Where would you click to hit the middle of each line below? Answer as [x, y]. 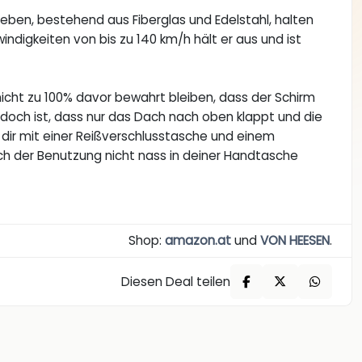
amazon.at [198, 241]
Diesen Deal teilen [176, 281]
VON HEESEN [295, 241]
